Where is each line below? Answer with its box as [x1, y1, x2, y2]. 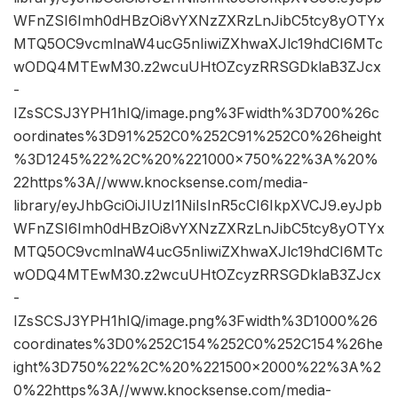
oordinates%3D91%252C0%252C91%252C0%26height [13, 127, 381, 146]
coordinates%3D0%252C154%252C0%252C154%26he [13, 335, 383, 354]
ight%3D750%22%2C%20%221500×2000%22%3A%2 [13, 358, 381, 377]
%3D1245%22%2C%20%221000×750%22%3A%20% [13, 150, 378, 169]
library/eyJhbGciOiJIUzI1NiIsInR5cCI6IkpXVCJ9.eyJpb [13, 196, 382, 215]
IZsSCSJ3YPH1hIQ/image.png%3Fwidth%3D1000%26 [13, 312, 378, 330]
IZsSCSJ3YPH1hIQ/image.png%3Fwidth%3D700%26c [13, 104, 379, 123]
